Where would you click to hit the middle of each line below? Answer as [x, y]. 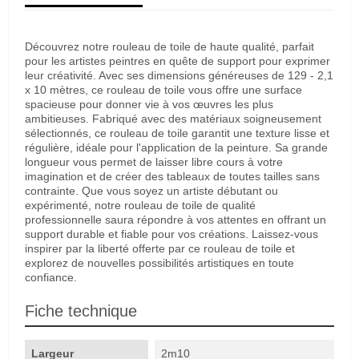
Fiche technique [81, 311]
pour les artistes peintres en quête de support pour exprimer [177, 61]
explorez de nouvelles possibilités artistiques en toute [159, 262]
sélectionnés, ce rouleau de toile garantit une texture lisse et [177, 133]
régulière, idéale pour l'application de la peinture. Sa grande [176, 147]
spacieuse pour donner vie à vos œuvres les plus [149, 104]
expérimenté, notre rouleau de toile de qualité [140, 205]
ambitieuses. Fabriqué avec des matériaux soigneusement [173, 118]
